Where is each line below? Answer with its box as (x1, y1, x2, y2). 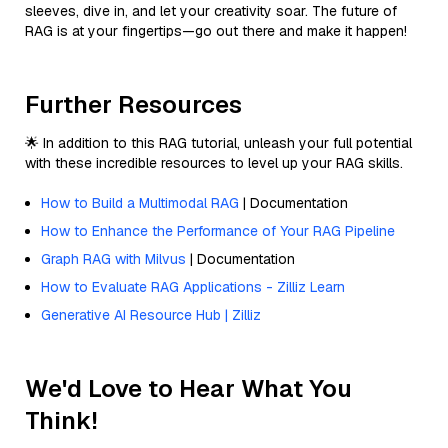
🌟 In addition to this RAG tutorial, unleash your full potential (25, 133, 412, 152)
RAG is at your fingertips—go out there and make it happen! (25, 21, 407, 40)
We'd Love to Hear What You (25, 372, 352, 404)
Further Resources (25, 88, 242, 120)
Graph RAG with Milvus (41, 249, 186, 268)
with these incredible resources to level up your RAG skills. (25, 153, 403, 172)
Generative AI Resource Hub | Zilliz (41, 305, 261, 324)
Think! (25, 404, 98, 436)
